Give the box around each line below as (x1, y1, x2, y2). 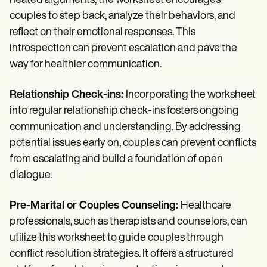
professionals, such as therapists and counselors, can (10, 216, 247, 228)
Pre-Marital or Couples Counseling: (10, 200, 181, 212)
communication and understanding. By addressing (10, 121, 241, 133)
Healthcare (181, 200, 231, 212)
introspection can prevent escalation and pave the (10, 42, 237, 54)
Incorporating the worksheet (126, 89, 256, 101)
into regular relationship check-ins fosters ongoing (10, 105, 239, 117)
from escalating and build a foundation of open (10, 153, 223, 165)
